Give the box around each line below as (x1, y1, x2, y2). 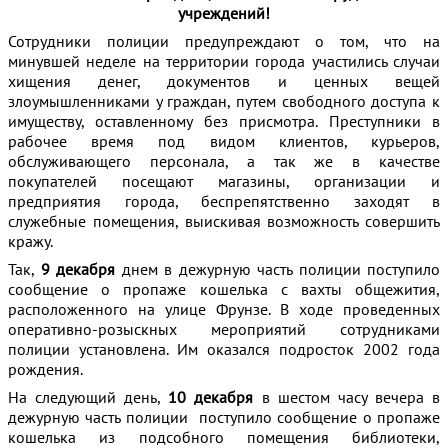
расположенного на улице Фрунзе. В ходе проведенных (8, 299, 440, 319)
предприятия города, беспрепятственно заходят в (8, 191, 440, 211)
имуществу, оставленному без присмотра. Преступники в (8, 111, 440, 131)
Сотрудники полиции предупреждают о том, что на (8, 31, 440, 51)
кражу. (8, 231, 53, 251)
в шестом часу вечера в (261, 387, 441, 407)
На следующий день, (8, 387, 169, 407)
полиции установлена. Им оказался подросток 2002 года (8, 339, 440, 359)
